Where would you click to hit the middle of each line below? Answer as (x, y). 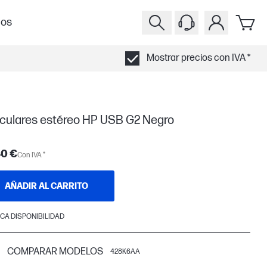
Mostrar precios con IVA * (199, 58)
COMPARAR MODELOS (55, 252)
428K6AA (125, 252)
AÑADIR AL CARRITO (46, 186)
